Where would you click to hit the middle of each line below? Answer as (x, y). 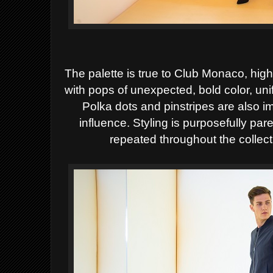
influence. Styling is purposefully (165, 122)
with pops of (97, 90)
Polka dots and (123, 106)
